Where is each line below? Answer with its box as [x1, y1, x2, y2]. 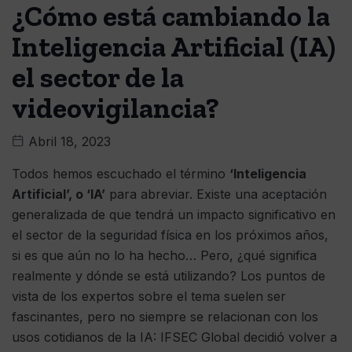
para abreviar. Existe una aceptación [105, 186, 327, 203]
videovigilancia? [12, 91, 219, 126]
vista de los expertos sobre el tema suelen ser [12, 288, 286, 305]
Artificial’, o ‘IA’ [12, 186, 105, 203]
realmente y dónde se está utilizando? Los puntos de [12, 268, 325, 284]
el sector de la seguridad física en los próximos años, [12, 227, 328, 244]
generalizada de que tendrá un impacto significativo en [12, 207, 335, 223]
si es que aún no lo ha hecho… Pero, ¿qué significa [12, 247, 317, 264]
